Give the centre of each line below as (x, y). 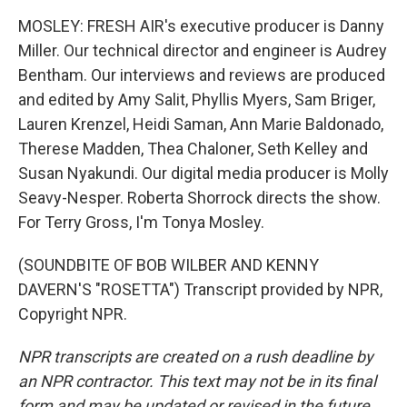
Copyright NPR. (73, 314)
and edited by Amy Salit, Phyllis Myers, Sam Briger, (197, 99)
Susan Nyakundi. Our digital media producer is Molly (203, 173)
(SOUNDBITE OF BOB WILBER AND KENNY (169, 265)
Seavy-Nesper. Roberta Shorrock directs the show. (199, 198)
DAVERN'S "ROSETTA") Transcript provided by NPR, (200, 289)
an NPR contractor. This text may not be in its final (197, 381)
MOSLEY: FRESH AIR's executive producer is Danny (201, 26)
